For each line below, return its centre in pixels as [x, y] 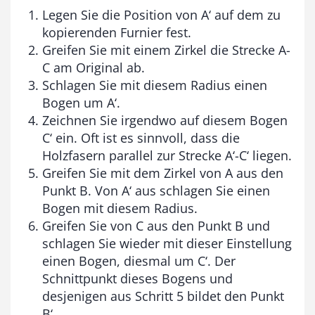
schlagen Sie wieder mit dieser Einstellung [167, 244]
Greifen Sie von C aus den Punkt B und [156, 226]
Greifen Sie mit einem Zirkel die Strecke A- [166, 50]
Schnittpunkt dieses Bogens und [137, 279]
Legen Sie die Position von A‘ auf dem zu [161, 15]
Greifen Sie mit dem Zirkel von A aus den [163, 173]
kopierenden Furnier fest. [117, 33]
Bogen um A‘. [81, 103]
